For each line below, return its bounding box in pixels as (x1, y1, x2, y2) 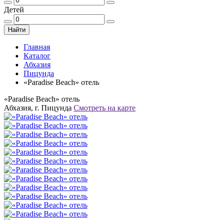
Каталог (24, 52, 51, 60)
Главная (24, 43, 50, 51)
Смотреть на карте (74, 104, 136, 112)
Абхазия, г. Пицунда (4, 104, 74, 112)
